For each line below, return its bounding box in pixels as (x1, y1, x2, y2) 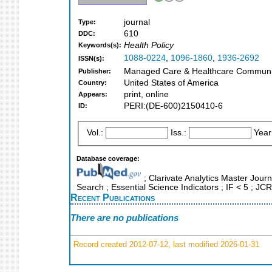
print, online (124, 90, 169, 100)
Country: (78, 79, 107, 87)
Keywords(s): (78, 41, 121, 49)
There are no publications (70, 212, 178, 223)
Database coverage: (76, 154, 140, 162)
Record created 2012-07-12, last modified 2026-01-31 (71, 239, 259, 249)
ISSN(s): (78, 55, 104, 63)
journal (124, 18, 150, 27)
